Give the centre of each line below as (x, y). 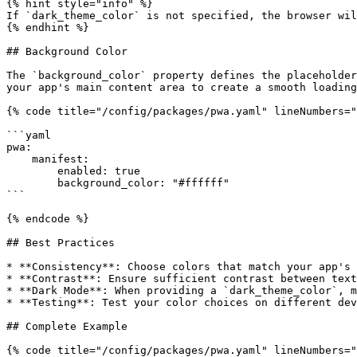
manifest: (19, 159)
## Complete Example (67, 326)
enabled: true (32, 171)
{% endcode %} (48, 219)
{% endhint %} (48, 27)
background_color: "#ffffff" (32, 183)
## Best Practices (61, 243)
